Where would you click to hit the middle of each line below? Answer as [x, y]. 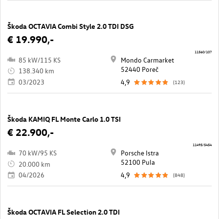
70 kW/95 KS [38, 153]
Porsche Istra [140, 153]
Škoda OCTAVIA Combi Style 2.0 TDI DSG [71, 26]
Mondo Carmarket [147, 60]
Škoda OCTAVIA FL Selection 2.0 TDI [64, 212]
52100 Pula [138, 162]
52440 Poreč [140, 69]
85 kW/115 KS [40, 60]
